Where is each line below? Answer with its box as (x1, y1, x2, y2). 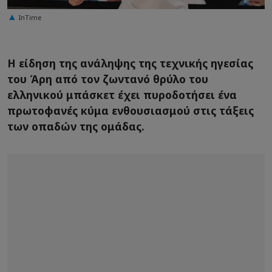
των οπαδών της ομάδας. (7, 119, 144, 134)
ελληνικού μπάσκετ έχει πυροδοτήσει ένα (7, 87, 237, 103)
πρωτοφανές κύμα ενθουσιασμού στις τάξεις (7, 103, 254, 118)
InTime (19, 12, 42, 22)
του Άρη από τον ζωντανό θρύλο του (7, 72, 208, 87)
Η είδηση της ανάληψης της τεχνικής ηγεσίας (7, 56, 253, 71)
